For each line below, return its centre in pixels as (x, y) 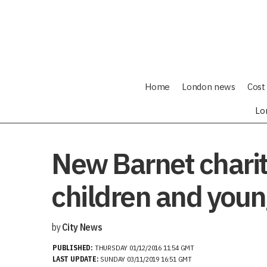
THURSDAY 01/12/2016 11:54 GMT (145, 248)
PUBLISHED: (74, 248)
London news (209, 87)
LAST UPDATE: (76, 259)
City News (82, 227)
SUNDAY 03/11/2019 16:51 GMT (145, 259)
